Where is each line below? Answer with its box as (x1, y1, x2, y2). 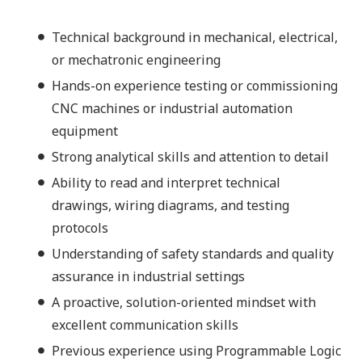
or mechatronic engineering (52, 51, 221, 69)
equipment (52, 122, 118, 141)
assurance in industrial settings (52, 267, 245, 286)
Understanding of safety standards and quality (52, 245, 334, 263)
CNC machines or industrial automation (52, 99, 293, 118)
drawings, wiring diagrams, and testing (52, 196, 289, 215)
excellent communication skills (52, 316, 238, 335)
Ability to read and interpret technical (52, 174, 280, 192)
